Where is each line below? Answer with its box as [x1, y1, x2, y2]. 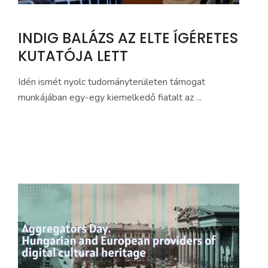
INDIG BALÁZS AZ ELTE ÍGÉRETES [18, 28, 238, 48]
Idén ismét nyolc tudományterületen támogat [18, 75, 205, 89]
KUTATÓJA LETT [18, 46, 128, 66]
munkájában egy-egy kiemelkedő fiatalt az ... [18, 91, 202, 104]
